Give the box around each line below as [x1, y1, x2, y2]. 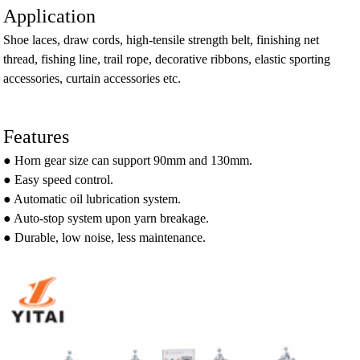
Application [3, 6, 96, 27]
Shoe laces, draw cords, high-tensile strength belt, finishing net [3, 33, 320, 47]
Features [3, 126, 70, 148]
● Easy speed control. [3, 173, 114, 187]
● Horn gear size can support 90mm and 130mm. [3, 153, 253, 168]
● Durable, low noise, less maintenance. [3, 231, 207, 245]
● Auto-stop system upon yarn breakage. [3, 211, 210, 226]
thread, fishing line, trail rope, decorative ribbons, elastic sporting [3, 52, 331, 67]
